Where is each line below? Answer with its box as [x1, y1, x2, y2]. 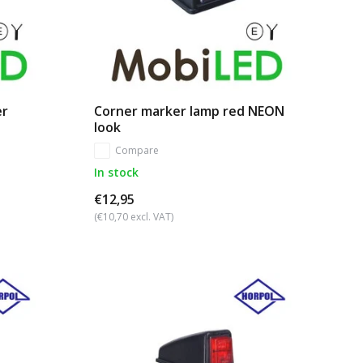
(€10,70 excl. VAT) [93, 209, 173, 224]
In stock [93, 164, 139, 180]
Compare [114, 143, 159, 157]
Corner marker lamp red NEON [93, 101, 284, 120]
